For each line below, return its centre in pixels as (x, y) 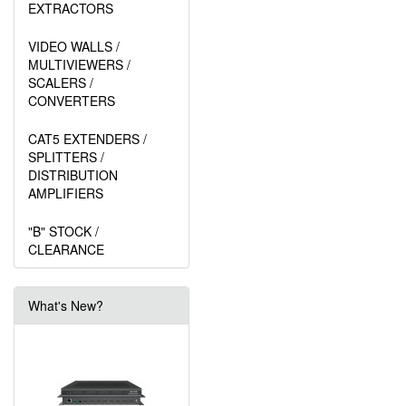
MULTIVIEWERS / (79, 64)
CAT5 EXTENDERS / (87, 139)
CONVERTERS (72, 101)
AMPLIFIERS (66, 193)
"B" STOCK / (63, 231)
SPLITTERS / (66, 157)
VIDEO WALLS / (74, 46)
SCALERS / (61, 82)
